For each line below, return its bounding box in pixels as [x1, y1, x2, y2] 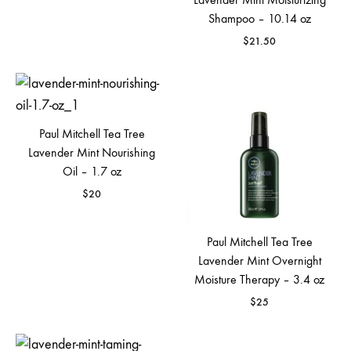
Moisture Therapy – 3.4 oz [194, 271, 324, 287]
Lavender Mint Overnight [197, 252, 321, 268]
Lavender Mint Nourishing [28, 144, 155, 160]
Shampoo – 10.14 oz [208, 10, 311, 26]
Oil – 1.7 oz [62, 163, 121, 179]
